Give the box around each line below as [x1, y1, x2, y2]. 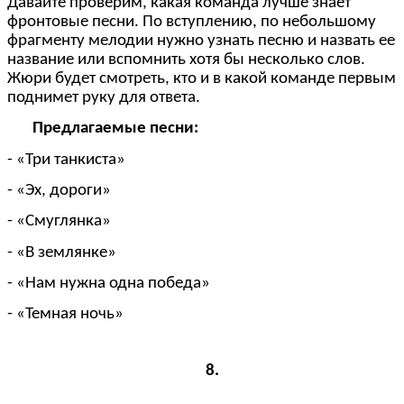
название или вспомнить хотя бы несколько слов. [7, 51, 365, 69]
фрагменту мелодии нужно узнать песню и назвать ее [7, 32, 395, 50]
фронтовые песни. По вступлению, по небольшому [7, 14, 376, 31]
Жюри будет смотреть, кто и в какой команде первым [7, 70, 396, 87]
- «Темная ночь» [7, 306, 124, 324]
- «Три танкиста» [7, 151, 125, 169]
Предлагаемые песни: [7, 120, 198, 138]
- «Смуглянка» [7, 213, 111, 231]
